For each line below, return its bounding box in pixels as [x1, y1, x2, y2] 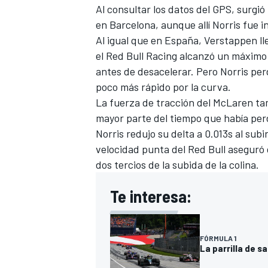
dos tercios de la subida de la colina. [96, 157, 259, 171]
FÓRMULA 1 [200, 233, 236, 242]
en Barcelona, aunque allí [96, 17, 210, 31]
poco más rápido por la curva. [96, 80, 231, 93]
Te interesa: [110, 185, 191, 206]
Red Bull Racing [106, 48, 177, 62]
